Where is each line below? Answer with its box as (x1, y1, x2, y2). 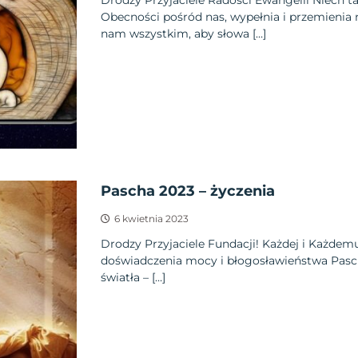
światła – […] (100, 270, 165, 285)
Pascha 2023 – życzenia (100, 182, 275, 201)
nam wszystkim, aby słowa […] (100, 26, 266, 42)
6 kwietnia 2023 (113, 213, 189, 225)
